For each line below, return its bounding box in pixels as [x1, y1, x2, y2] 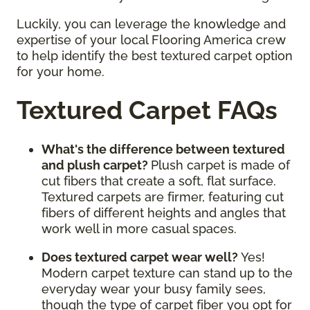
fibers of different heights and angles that [42, 206, 286, 221]
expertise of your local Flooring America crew [17, 33, 286, 48]
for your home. [17, 64, 104, 80]
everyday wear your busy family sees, [42, 282, 266, 297]
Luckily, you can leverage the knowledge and [17, 17, 286, 32]
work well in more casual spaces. [42, 221, 237, 237]
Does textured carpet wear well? [42, 250, 238, 265]
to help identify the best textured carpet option [17, 48, 293, 64]
